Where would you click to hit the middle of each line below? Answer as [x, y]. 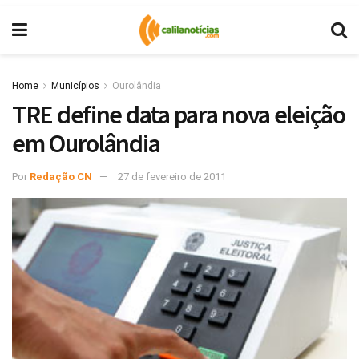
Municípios [75, 86]
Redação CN [61, 176]
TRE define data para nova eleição [179, 115]
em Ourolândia [86, 143]
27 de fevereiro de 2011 [172, 176]
